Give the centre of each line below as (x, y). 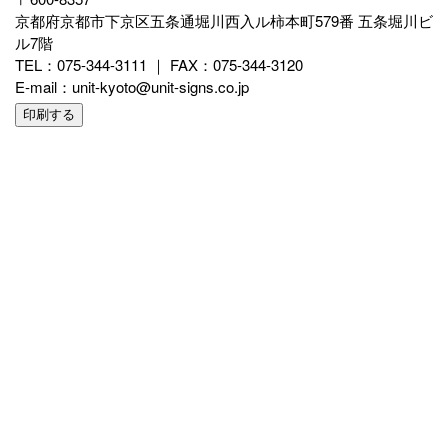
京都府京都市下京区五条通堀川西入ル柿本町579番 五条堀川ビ (224, 20)
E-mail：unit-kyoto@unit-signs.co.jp (132, 86)
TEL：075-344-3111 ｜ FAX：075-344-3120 (159, 64)
